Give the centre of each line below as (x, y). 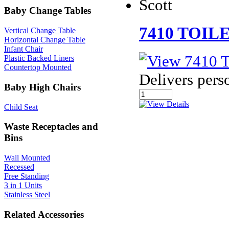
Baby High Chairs (42, 87)
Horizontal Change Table (45, 40)
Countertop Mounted (38, 67)
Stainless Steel (27, 194)
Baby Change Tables (48, 11)
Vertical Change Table (40, 31)
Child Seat (21, 107)
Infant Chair (24, 49)
